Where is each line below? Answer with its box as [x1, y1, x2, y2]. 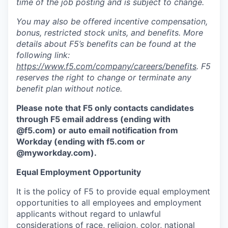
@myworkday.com [16, 148, 91, 158]
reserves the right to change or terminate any [16, 72, 191, 83]
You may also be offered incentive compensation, [16, 16, 208, 27]
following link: [16, 50, 70, 61]
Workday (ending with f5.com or [16, 136, 145, 147]
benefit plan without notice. [16, 83, 122, 94]
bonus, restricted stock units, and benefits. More [16, 27, 203, 38]
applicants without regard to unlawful [16, 209, 161, 219]
